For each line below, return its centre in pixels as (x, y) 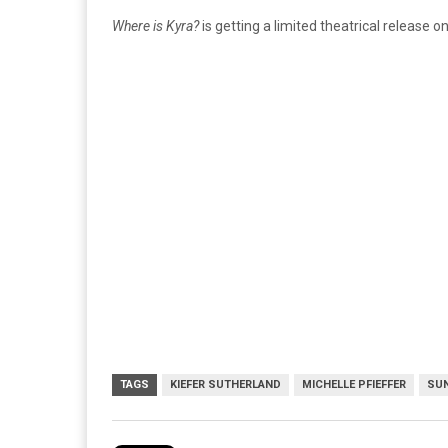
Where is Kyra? (155, 26)
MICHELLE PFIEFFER (354, 384)
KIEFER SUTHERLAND (225, 384)
